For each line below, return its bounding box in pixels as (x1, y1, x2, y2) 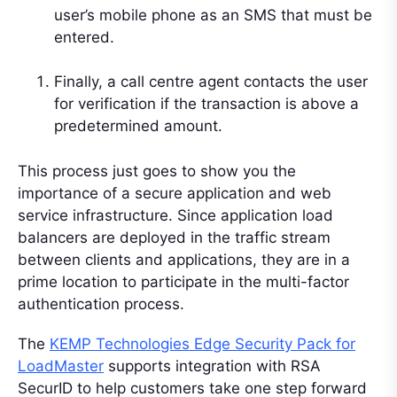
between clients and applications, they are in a (18, 250, 350, 269)
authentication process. (18, 294, 184, 313)
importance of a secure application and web (18, 183, 331, 202)
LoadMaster (18, 356, 104, 375)
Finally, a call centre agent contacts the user (54, 73, 368, 91)
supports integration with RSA (104, 356, 321, 375)
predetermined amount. (54, 117, 222, 136)
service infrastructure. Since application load (18, 206, 333, 224)
